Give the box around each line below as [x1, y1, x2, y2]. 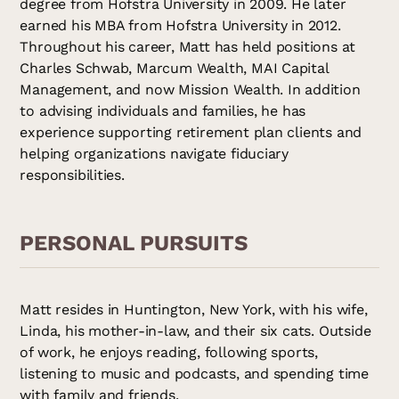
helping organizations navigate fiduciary [20, 144, 289, 162]
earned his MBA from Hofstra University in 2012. [20, 16, 341, 34]
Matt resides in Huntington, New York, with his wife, [20, 301, 368, 319]
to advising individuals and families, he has [20, 102, 306, 119]
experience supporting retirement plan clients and [20, 123, 362, 141]
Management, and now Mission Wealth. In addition [20, 80, 361, 98]
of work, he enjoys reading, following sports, [20, 344, 319, 362]
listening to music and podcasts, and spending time [20, 365, 369, 383]
